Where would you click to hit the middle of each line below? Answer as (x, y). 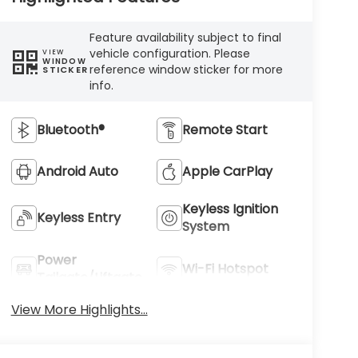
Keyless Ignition (231, 209)
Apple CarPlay (228, 171)
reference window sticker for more (187, 69)
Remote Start (225, 129)
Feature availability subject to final (186, 37)
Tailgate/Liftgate (89, 277)
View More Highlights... (79, 309)
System (206, 226)
